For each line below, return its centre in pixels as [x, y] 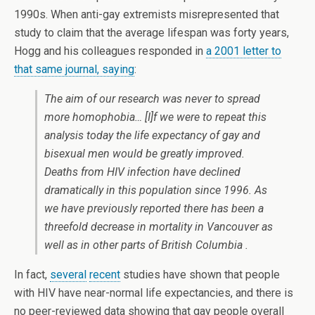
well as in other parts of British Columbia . [146, 245]
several [68, 275]
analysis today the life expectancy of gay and [152, 135]
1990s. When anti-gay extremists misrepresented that [147, 14]
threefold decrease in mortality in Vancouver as [159, 227]
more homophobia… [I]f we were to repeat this [155, 117]
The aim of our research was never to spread [152, 99]
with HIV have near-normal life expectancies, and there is [154, 293]
